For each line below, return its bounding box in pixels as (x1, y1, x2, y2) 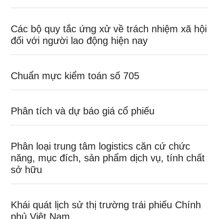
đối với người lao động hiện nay (11, 35, 148, 46)
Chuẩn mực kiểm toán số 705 (11, 70, 140, 82)
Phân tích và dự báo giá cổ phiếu (11, 106, 155, 117)
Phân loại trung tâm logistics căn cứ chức (11, 141, 191, 152)
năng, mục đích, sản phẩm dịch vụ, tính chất (11, 153, 205, 164)
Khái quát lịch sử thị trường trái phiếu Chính (11, 199, 201, 211)
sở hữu (11, 164, 43, 175)
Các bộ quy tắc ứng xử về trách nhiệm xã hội (11, 23, 207, 35)
